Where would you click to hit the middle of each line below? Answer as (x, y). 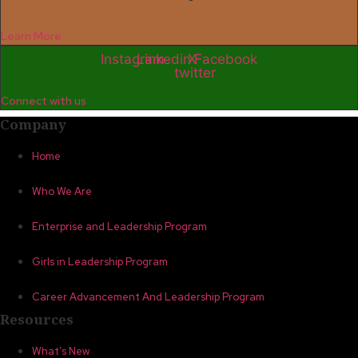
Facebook (226, 59)
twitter (195, 73)
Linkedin (163, 59)
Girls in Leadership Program (100, 262)
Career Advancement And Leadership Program (148, 297)
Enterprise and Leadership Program (119, 227)
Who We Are (62, 192)
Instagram (132, 59)
